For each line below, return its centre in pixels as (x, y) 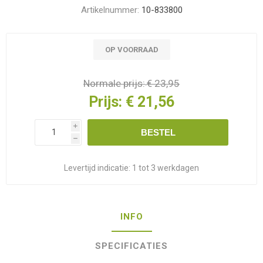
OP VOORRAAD (131, 50)
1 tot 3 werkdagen (166, 168)
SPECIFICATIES (131, 246)
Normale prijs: (114, 83)
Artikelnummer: (110, 10)
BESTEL (158, 132)
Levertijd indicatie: (97, 168)
